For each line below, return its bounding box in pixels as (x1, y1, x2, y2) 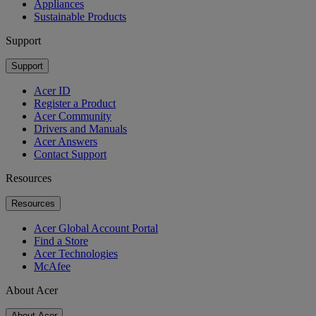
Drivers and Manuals (34, 122, 127, 135)
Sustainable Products (34, 10, 126, 23)
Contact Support (34, 147, 107, 160)
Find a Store (34, 234, 88, 247)
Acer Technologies (34, 247, 118, 260)
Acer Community (34, 109, 111, 122)
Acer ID (34, 84, 71, 97)
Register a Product (34, 97, 116, 109)
